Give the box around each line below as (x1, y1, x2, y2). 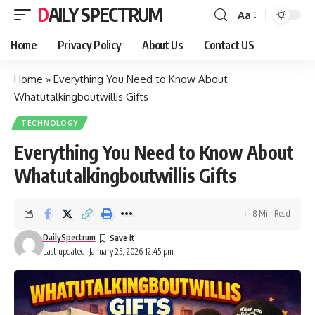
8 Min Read (253, 208, 290, 219)
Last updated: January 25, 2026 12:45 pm (42, 246, 174, 257)
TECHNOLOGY (21, 119, 78, 127)
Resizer (237, 33, 271, 47)
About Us (142, 38, 183, 52)
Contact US (203, 38, 255, 52)
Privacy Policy (57, 38, 122, 52)
